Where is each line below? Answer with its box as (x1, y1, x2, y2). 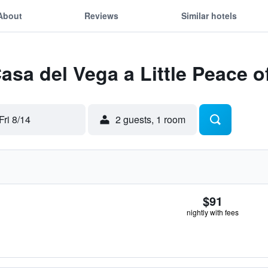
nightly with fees (187, 207, 239, 217)
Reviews (84, 9, 119, 22)
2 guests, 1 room (115, 112, 185, 126)
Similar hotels (181, 9, 237, 22)
